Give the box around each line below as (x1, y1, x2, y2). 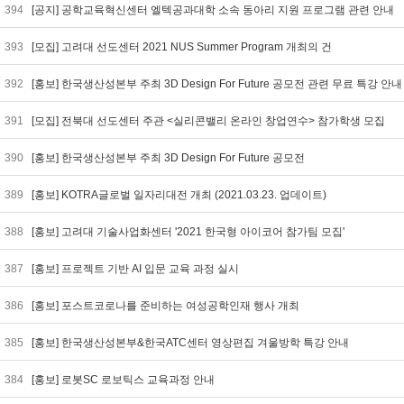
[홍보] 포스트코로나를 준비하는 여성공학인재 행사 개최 (32, 299, 302, 312)
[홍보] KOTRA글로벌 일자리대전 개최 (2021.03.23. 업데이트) (32, 188, 329, 201)
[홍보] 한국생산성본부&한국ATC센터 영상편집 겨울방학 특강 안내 (32, 336, 352, 349)
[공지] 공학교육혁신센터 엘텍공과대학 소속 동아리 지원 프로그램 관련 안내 (32, 4, 397, 16)
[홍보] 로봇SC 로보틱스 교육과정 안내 (32, 373, 217, 386)
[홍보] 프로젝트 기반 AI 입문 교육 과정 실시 (32, 262, 242, 275)
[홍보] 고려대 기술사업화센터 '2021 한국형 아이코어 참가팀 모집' (32, 225, 347, 238)
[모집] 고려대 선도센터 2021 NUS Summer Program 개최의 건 (32, 41, 337, 53)
